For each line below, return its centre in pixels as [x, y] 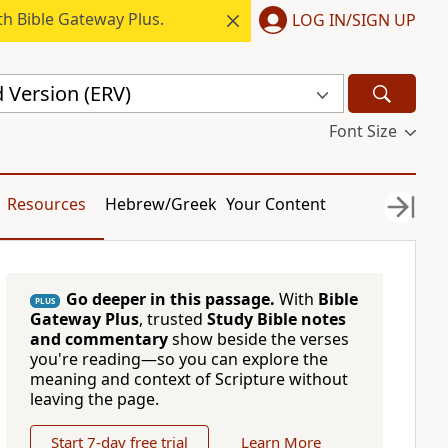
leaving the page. [94, 399]
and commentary [98, 339]
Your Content [276, 204]
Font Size [362, 131]
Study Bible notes [276, 319]
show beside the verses [258, 339]
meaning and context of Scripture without [188, 379]
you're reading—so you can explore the [178, 359]
